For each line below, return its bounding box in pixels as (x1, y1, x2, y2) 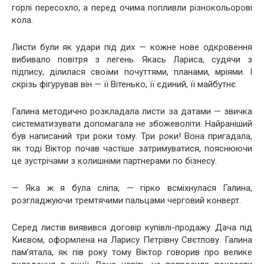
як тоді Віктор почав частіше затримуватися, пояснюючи (12, 143, 252, 154)
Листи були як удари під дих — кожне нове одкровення (12, 42, 252, 52)
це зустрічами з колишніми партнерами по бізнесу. (12, 156, 217, 166)
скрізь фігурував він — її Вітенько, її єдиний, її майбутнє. (12, 79, 237, 90)
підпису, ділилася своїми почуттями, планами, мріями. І (12, 67, 252, 77)
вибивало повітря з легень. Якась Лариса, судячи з (12, 54, 252, 65)
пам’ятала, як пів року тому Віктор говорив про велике (12, 247, 252, 258)
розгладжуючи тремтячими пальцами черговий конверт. (12, 195, 241, 206)
